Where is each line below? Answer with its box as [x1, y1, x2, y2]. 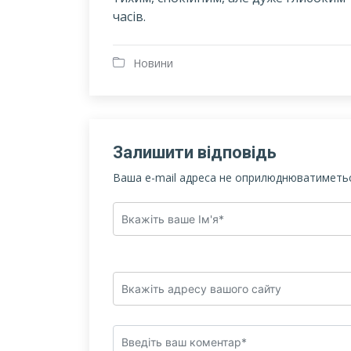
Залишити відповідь [113, 142, 277, 162]
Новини [133, 55, 173, 71]
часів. [113, 7, 146, 25]
